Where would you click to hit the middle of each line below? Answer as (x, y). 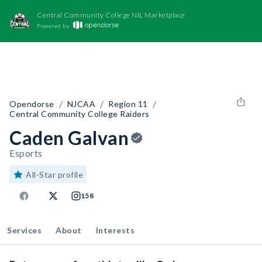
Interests (115, 230)
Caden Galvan (69, 138)
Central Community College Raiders (80, 114)
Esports (26, 153)
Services (24, 230)
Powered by (54, 26)
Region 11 (128, 104)
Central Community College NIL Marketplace (111, 15)
